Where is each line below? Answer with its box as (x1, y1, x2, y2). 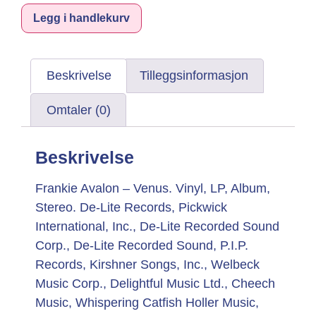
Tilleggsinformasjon (139, 68, 248, 83)
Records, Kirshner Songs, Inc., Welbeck (35, 257, 260, 272)
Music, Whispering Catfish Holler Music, (35, 296, 259, 310)
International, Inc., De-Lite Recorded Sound (35, 219, 279, 234)
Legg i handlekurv (33, 11, 130, 24)
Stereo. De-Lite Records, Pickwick (35, 200, 227, 215)
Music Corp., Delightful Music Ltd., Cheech (35, 276, 275, 291)
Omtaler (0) (46, 102, 111, 117)
